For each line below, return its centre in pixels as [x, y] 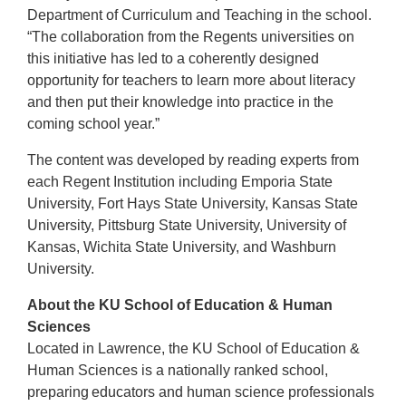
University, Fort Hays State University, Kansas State [193, 203]
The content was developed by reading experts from [193, 159]
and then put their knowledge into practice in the [180, 101]
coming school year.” [93, 123]
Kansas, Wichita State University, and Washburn [182, 246]
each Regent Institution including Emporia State [180, 181]
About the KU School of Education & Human [180, 304]
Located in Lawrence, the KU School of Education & [193, 348]
